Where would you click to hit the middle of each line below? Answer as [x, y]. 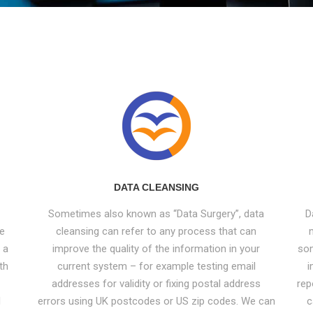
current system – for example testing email [156, 266]
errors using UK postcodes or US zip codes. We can [156, 301]
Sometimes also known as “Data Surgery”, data [156, 213]
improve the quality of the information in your [156, 248]
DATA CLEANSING [156, 187]
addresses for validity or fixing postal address [156, 283]
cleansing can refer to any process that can [156, 231]
